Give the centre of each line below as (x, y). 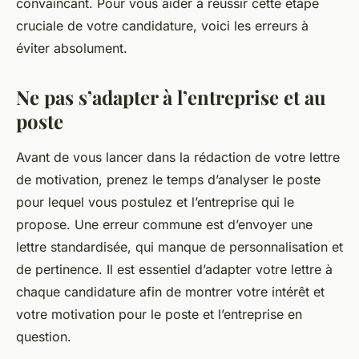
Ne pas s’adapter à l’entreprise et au (171, 97)
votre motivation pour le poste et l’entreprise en (159, 314)
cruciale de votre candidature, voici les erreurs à (162, 26)
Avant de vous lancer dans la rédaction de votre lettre (178, 157)
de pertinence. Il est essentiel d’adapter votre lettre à (174, 269)
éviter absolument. (72, 48)
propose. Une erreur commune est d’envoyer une (164, 224)
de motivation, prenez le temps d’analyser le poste (168, 179)
